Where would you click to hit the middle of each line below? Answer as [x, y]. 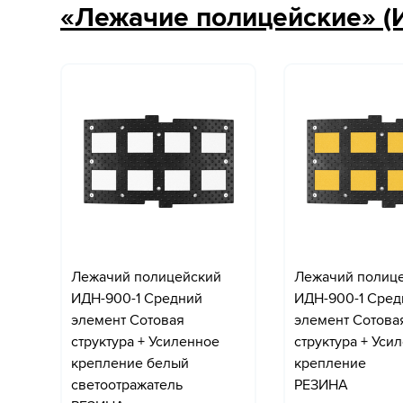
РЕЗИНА [321, 385]
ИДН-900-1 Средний [137, 299]
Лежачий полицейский [146, 277]
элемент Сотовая [128, 320]
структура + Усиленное [145, 342]
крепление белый [130, 363]
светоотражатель [127, 385]
